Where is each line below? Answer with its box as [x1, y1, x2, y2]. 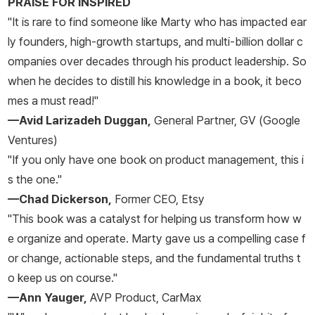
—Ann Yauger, [8, 290, 87, 305]
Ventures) [8, 133, 58, 148]
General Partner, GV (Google [151, 113, 300, 128]
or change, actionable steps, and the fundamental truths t [8, 251, 301, 266]
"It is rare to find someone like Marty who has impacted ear [8, 15, 307, 30]
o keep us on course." [8, 271, 117, 285]
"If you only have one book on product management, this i [8, 153, 304, 167]
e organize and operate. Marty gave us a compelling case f [8, 231, 306, 246]
